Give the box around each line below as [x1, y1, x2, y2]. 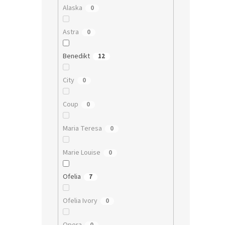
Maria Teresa [62, 124, 102, 134]
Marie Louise [62, 148, 100, 158]
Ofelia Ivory [62, 196, 97, 206]
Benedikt [62, 51, 90, 62]
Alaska [62, 3, 82, 14]
